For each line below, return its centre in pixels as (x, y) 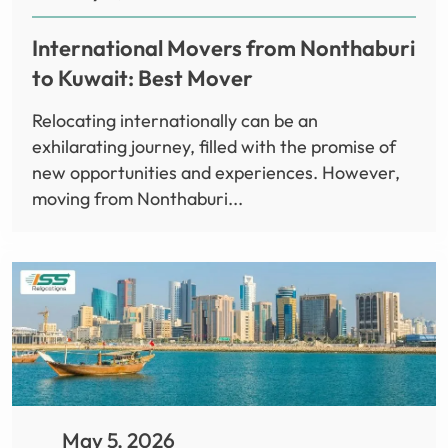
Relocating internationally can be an (175, 121)
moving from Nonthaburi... (137, 199)
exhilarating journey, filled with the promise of (214, 147)
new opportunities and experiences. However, (216, 173)
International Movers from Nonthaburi (223, 48)
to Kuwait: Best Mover (142, 78)
